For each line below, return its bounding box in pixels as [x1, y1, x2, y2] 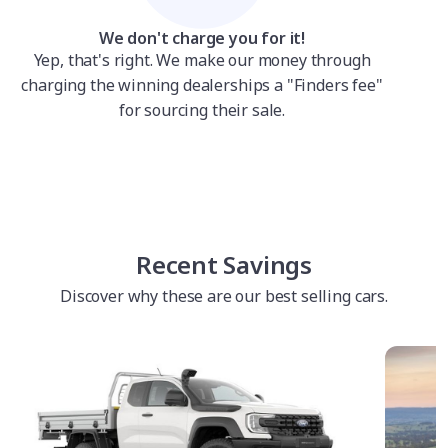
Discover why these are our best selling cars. [60, 285, 388, 307]
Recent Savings [136, 248, 312, 281]
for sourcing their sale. [118, 99, 286, 121]
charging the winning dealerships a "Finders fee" [21, 74, 383, 96]
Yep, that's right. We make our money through [33, 49, 371, 71]
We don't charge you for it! [98, 27, 306, 49]
